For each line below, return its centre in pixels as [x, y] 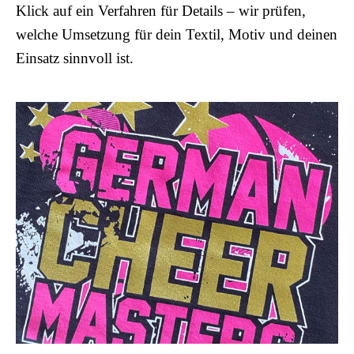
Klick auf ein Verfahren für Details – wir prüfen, [161, 11]
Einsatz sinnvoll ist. [75, 58]
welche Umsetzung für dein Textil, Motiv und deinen [177, 35]
